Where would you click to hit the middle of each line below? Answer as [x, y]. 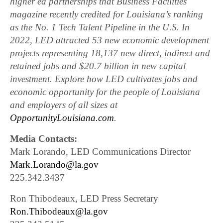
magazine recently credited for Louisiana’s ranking [107, 14]
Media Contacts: [44, 139]
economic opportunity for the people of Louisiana [105, 92]
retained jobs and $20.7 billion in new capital [98, 66]
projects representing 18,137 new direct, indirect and [110, 53]
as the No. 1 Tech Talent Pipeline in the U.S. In [100, 27]
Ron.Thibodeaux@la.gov [59, 212]
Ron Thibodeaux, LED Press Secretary [84, 199]
